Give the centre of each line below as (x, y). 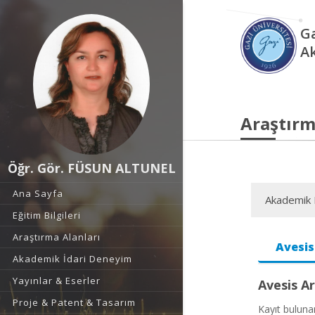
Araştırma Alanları (57, 237)
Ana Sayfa (38, 193)
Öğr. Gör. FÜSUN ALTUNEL (91, 168)
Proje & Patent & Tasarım (74, 302)
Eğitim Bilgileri (47, 215)
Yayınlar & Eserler (57, 281)
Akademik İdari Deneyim (72, 259)
